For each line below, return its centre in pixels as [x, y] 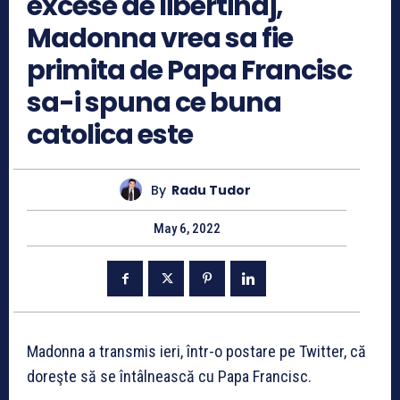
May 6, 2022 [187, 229]
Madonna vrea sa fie [160, 39]
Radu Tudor [211, 190]
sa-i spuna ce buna [154, 103]
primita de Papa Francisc [189, 71]
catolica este [110, 135]
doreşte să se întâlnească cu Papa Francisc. [169, 377]
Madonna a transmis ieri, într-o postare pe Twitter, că [196, 352]
